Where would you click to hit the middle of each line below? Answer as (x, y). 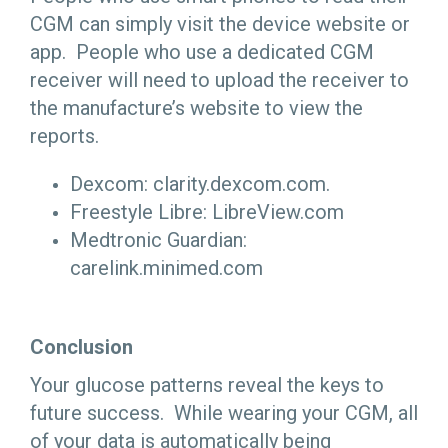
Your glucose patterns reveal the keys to (207, 384)
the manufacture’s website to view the (196, 107)
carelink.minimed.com (166, 267)
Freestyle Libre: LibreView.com (207, 211)
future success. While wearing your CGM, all (224, 412)
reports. (67, 135)
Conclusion (81, 347)
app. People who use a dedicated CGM (202, 51)
